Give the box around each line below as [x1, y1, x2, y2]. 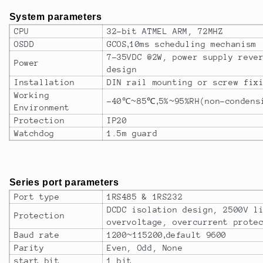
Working [14, 90, 50, 100]
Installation [14, 77, 75, 87]
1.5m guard [106, 128, 158, 138]
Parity [14, 243, 45, 253]
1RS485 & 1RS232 [106, 192, 183, 202]
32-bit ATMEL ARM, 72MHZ [106, 26, 224, 36]
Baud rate [14, 230, 60, 240]
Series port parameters [9, 177, 119, 188]
